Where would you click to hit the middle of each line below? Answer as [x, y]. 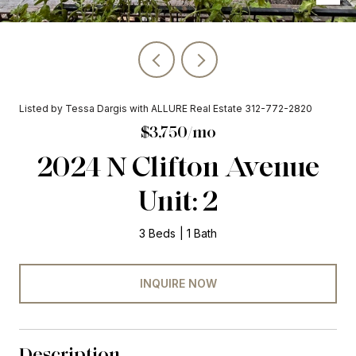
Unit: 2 [178, 200]
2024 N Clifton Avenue [178, 166]
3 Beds [157, 233]
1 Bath [202, 233]
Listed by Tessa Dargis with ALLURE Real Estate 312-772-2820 [166, 108]
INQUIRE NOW [178, 283]
